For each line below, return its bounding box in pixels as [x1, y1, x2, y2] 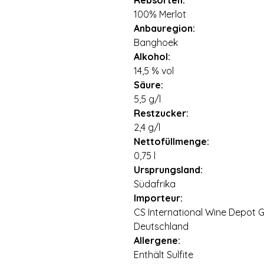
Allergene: [134, 235, 180, 246]
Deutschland [134, 220, 189, 232]
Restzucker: [134, 107, 189, 119]
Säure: [134, 79, 163, 91]
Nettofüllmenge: [134, 136, 209, 147]
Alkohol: [134, 51, 170, 62]
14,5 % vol [134, 65, 174, 77]
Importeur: [134, 192, 183, 204]
